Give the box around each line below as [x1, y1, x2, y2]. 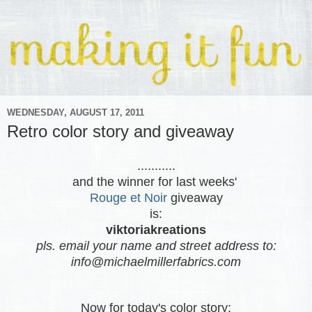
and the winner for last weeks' [72, 175, 240, 189]
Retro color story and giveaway [7, 122, 234, 141]
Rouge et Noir [89, 191, 167, 205]
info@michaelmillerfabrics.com [71, 255, 241, 270]
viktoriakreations [106, 223, 206, 237]
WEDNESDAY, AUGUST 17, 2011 [7, 107, 144, 118]
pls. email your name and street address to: [36, 239, 276, 253]
